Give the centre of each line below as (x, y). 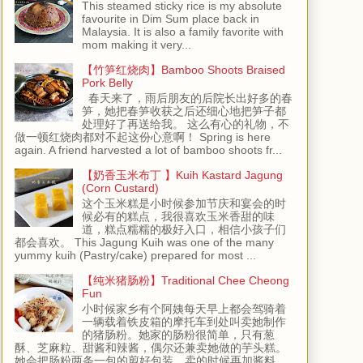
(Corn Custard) (120, 188)
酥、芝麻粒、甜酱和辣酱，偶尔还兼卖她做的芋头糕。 (151, 347)
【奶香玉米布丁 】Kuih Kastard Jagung (182, 175)
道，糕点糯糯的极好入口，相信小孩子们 (184, 230)
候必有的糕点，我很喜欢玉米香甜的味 (178, 217)
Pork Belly (107, 83)
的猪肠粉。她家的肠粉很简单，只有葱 (178, 334)
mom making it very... (136, 45)
